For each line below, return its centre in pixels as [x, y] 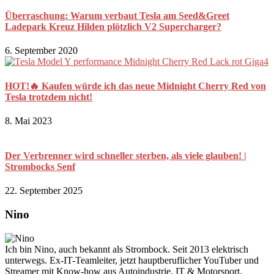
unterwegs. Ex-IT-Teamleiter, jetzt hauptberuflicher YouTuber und [132, 260]
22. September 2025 [44, 191]
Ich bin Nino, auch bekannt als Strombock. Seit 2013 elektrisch [127, 249]
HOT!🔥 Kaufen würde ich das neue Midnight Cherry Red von [135, 86]
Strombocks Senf [40, 167]
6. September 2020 [41, 51]
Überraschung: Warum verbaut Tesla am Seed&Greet [117, 16]
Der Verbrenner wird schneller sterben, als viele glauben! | [126, 156]
